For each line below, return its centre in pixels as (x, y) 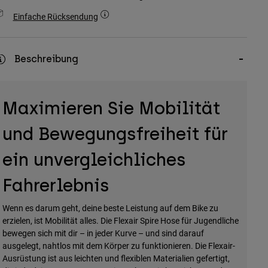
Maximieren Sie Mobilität (111, 108)
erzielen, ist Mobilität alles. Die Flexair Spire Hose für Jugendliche (120, 221)
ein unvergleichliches (94, 160)
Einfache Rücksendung (55, 17)
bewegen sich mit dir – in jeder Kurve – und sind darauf (103, 233)
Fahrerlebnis (56, 185)
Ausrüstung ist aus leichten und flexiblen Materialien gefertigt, (116, 258)
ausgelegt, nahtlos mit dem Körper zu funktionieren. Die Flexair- (118, 246)
